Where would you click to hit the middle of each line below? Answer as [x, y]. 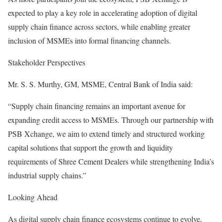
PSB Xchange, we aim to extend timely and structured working [106, 134]
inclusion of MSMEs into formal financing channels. [89, 40]
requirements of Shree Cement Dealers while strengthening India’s [111, 161]
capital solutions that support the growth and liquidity [90, 147]
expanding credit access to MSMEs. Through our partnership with [111, 120]
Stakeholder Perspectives [47, 62]
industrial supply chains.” [47, 175]
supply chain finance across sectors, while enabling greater [99, 27]
